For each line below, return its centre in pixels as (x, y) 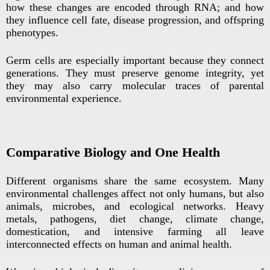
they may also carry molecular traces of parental (135, 86)
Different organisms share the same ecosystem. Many (135, 181)
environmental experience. (64, 99)
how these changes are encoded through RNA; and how (135, 8)
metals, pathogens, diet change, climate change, (135, 219)
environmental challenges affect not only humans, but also (135, 194)
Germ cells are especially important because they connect (135, 61)
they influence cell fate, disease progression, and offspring (135, 20)
